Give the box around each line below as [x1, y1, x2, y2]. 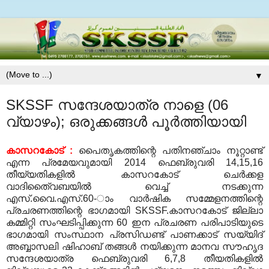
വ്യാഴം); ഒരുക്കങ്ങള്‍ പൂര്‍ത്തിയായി [6, 113, 246, 130]
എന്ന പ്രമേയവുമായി [6, 157, 124, 168]
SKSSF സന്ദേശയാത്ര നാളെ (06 [6, 97, 228, 113]
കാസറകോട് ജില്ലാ [169, 205, 263, 216]
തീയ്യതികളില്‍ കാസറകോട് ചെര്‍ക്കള [6, 169, 263, 180]
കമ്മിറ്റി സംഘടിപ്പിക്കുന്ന [6, 217, 117, 228]
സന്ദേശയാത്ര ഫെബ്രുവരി [6, 253, 165, 264]
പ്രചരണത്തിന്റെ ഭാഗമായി [6, 205, 135, 216]
